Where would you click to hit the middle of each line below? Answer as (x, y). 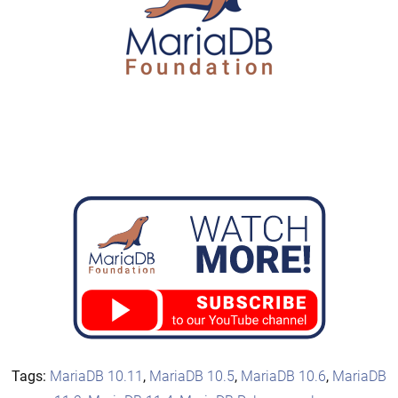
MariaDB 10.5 (192, 377)
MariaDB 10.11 (96, 377)
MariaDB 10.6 (283, 377)
